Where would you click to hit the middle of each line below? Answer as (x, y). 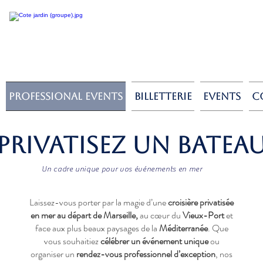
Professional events (66, 96)
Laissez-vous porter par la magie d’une (99, 202)
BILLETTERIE (163, 96)
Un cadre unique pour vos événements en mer (122, 169)
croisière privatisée (201, 202)
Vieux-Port (204, 215)
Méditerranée (183, 228)
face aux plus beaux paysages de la (97, 228)
